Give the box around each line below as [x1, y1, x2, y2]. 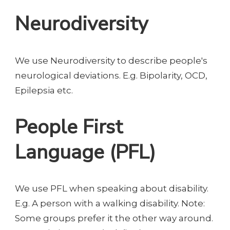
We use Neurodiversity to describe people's [15, 55, 207, 66]
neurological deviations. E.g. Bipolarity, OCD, [15, 70, 207, 81]
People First [15, 113, 123, 141]
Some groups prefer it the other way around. [15, 213, 213, 224]
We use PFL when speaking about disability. [15, 183, 208, 194]
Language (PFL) [15, 139, 156, 166]
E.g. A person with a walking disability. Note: [15, 198, 205, 209]
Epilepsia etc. [15, 85, 73, 95]
